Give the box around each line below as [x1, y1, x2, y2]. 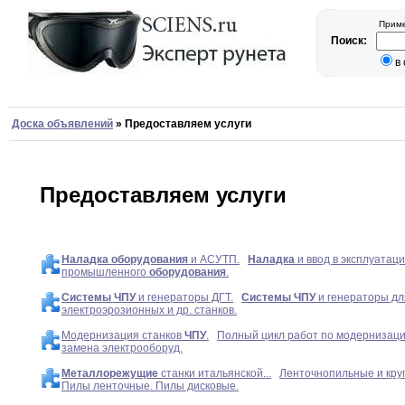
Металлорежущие [61, 367, 158, 381]
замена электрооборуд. [61, 342, 183, 355]
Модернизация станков [61, 329, 184, 343]
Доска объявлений [12, 118, 113, 130]
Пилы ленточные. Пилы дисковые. [61, 380, 239, 393]
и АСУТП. [188, 253, 240, 267]
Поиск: [331, 34, 370, 47]
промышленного [61, 266, 149, 279]
